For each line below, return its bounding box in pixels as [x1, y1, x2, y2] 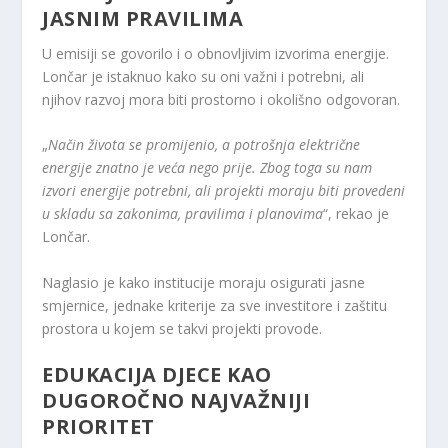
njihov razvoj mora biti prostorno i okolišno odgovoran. [42, 89, 401, 109]
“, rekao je [323, 204, 390, 224]
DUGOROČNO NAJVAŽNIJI [42, 387, 311, 415]
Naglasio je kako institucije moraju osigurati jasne [42, 272, 366, 292]
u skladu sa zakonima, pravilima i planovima [42, 204, 324, 224]
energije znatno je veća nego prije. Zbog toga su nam [42, 158, 373, 178]
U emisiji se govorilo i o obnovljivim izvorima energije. [42, 43, 390, 63]
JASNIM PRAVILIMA [42, 4, 244, 32]
